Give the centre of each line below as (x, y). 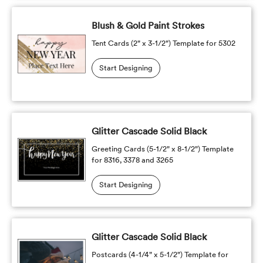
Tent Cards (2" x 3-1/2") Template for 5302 (163, 43)
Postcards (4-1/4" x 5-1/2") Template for (160, 254)
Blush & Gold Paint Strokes (148, 26)
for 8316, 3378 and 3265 (132, 160)
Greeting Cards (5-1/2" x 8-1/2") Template (162, 149)
